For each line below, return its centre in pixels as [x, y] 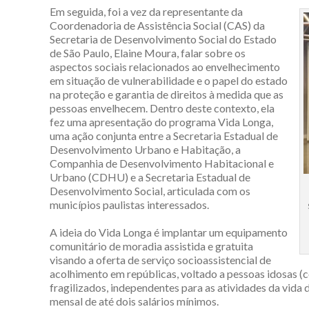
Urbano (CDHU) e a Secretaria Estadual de [150, 177]
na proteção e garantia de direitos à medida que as [167, 94]
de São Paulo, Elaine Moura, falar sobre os [148, 52]
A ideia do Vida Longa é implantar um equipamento [169, 232]
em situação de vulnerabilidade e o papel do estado [169, 80]
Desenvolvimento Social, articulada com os [150, 190]
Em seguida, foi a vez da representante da [146, 11]
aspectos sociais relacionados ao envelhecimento [165, 66]
